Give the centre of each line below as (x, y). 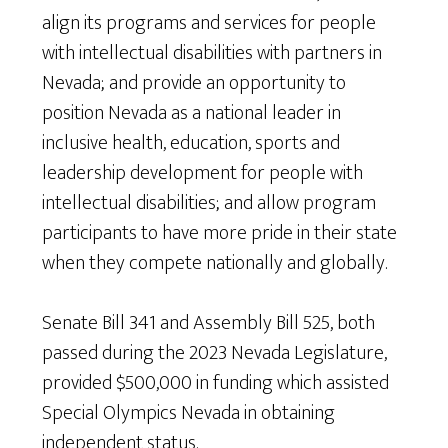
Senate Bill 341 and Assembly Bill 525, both (209, 322)
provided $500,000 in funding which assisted (216, 382)
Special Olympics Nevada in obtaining (189, 412)
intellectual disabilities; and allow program (209, 202)
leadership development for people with (203, 172)
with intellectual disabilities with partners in (212, 52)
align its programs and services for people (209, 22)
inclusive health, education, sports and (191, 142)
